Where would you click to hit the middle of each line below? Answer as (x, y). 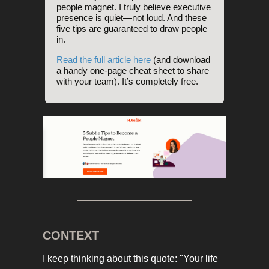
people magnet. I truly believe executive (134, 7)
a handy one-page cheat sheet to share (133, 71)
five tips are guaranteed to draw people (132, 29)
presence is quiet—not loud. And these (131, 18)
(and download (182, 60)
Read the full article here (104, 60)
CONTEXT (71, 236)
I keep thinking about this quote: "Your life (130, 259)
